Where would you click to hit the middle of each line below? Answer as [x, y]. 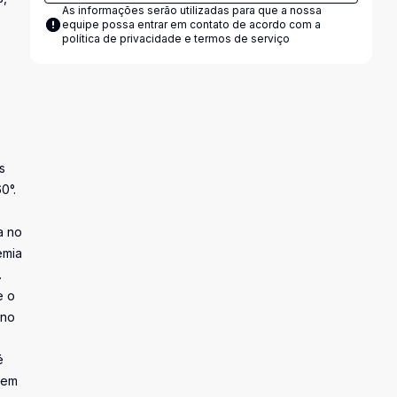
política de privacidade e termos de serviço [175, 39]
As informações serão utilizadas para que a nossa [191, 10]
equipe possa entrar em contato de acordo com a [191, 24]
